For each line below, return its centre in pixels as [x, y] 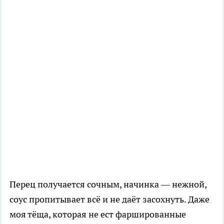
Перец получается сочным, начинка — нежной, [108, 184]
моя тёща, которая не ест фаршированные [98, 214]
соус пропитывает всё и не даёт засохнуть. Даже [109, 199]
